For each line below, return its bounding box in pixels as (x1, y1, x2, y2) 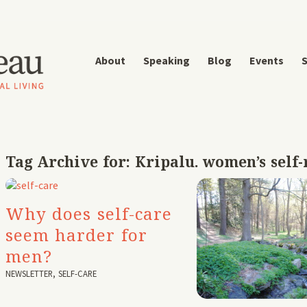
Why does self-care (5, 202, 173, 225)
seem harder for (5, 223, 148, 246)
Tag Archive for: (5, 152, 135, 171)
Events (249, 53, 284, 67)
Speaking (143, 53, 190, 67)
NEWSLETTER (5, 268, 53, 279)
